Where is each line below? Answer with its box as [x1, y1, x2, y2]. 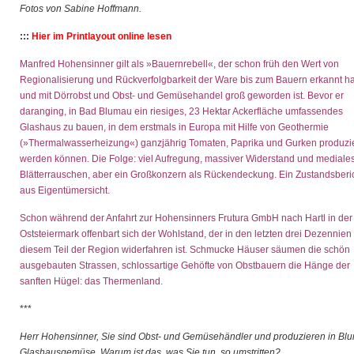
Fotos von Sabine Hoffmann [20, 3, 139, 14]
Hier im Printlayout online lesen [32, 31, 171, 42]
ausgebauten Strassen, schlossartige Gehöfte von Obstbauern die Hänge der [20, 260, 350, 271]
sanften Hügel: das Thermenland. [20, 276, 163, 287]
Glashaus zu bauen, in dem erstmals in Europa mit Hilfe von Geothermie [20, 122, 329, 133]
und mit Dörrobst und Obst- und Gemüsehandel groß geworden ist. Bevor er [20, 90, 344, 101]
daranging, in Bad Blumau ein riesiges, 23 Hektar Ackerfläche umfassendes [20, 106, 343, 117]
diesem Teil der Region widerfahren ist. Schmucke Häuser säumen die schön [20, 244, 350, 255]
